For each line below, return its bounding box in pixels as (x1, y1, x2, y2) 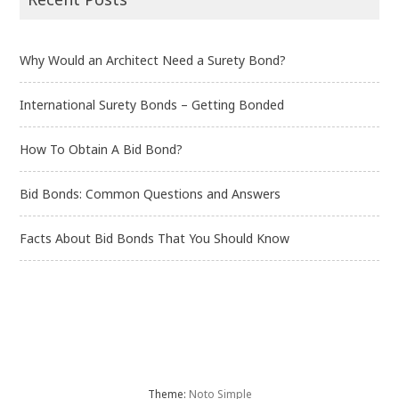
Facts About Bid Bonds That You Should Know (20, 229, 290, 247)
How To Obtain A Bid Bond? (20, 140, 183, 158)
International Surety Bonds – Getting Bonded (20, 95, 285, 113)
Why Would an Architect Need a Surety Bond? (20, 51, 287, 69)
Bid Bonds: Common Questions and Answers (20, 184, 281, 202)
